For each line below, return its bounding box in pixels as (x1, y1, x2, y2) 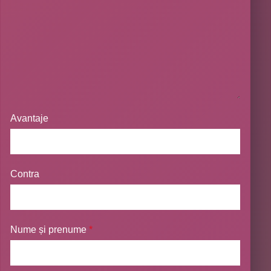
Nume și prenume (10, 224, 90, 235)
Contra (10, 168, 40, 179)
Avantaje (10, 113, 49, 123)
